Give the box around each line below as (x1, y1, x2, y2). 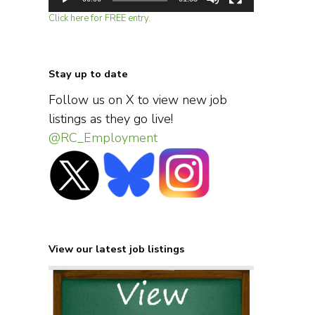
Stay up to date (48, 66, 128, 81)
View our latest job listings (48, 241, 184, 256)
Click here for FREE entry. (48, 11, 150, 25)
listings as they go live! (48, 110, 173, 127)
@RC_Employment (48, 129, 157, 146)
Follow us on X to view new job (48, 91, 227, 108)
